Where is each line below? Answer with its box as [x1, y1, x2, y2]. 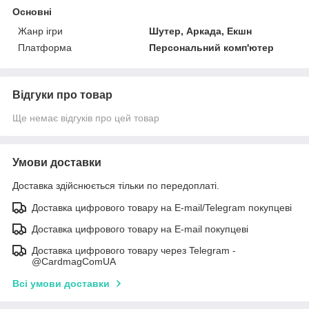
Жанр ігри [18, 25, 63, 37]
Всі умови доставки [12, 277, 110, 289]
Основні [12, 6, 52, 17]
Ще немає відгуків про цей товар [12, 112, 159, 123]
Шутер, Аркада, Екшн [149, 25, 252, 37]
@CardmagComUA [32, 255, 116, 267]
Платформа [18, 41, 72, 53]
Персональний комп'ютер [149, 41, 275, 53]
